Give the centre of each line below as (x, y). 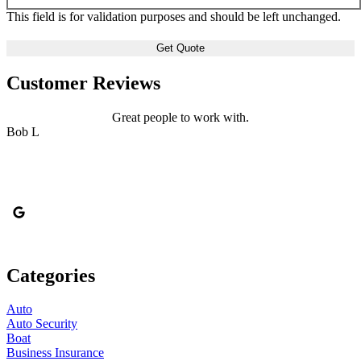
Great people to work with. (180, 117)
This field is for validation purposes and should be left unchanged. (174, 16)
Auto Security (42, 324)
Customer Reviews (83, 83)
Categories (51, 275)
